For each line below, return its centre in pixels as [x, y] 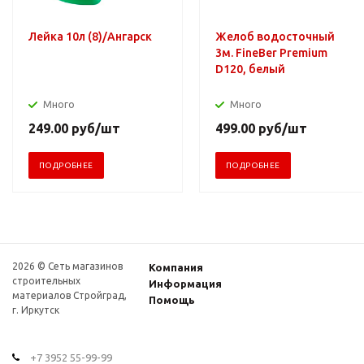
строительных [46, 280]
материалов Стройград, [69, 295]
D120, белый [250, 69]
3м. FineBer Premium [271, 52]
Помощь [172, 299]
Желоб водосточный [275, 36]
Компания [176, 267]
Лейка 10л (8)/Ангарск [90, 36]
